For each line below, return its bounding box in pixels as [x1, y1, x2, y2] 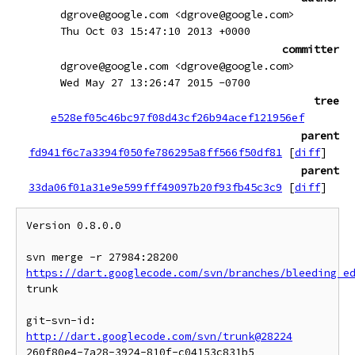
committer [282, 42, 339, 56]
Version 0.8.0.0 [26, 219, 121, 232]
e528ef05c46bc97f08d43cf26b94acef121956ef [51, 110, 304, 124]
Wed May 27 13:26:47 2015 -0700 [60, 75, 250, 90]
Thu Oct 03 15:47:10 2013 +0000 [60, 24, 250, 38]
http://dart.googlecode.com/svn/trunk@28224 [26, 330, 292, 343]
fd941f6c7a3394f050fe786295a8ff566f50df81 [29, 145, 282, 159]
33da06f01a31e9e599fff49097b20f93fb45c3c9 [29, 180, 282, 194]
